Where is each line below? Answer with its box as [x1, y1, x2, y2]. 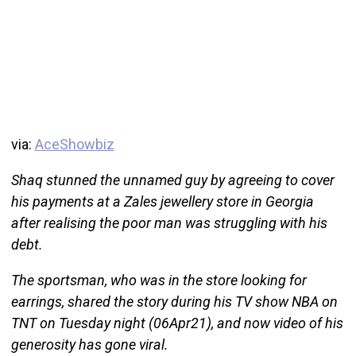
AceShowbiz [34, 135, 114, 153]
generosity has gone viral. [10, 335, 168, 353]
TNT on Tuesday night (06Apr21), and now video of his [10, 314, 343, 331]
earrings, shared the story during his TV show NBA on [10, 292, 338, 310]
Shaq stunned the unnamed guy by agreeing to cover [10, 171, 335, 188]
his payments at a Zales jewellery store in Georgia [10, 192, 314, 210]
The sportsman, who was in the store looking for [10, 271, 307, 288]
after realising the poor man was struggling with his [10, 214, 327, 231]
